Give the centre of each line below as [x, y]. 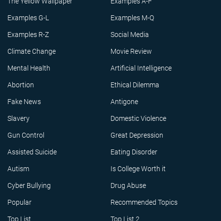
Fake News [24, 102]
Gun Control [26, 135]
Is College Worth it [138, 169]
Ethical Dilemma [135, 85]
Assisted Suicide [32, 152]
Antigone [124, 102]
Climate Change [32, 51]
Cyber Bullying [29, 185]
